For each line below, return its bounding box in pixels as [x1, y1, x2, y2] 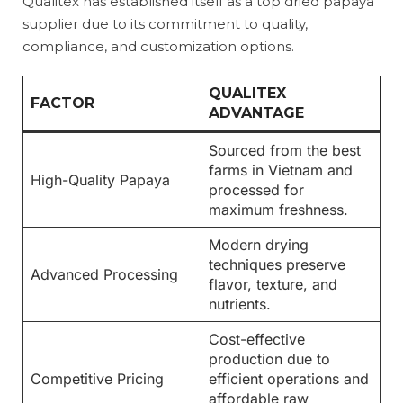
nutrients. [209, 295, 271, 313]
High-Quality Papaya [31, 171, 170, 189]
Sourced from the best [209, 141, 361, 159]
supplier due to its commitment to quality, [22, 15, 308, 32]
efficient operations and [209, 370, 369, 388]
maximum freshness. [209, 201, 348, 219]
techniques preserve [209, 255, 345, 273]
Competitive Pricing [31, 370, 164, 388]
